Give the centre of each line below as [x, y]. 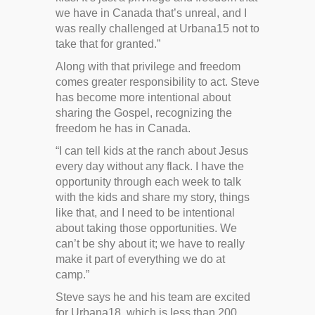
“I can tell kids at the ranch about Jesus [152, 150]
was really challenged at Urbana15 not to [157, 28]
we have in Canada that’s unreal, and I [151, 13]
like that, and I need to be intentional [145, 212]
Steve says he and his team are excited [153, 297]
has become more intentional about [143, 97]
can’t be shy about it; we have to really [150, 243]
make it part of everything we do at [140, 259]
